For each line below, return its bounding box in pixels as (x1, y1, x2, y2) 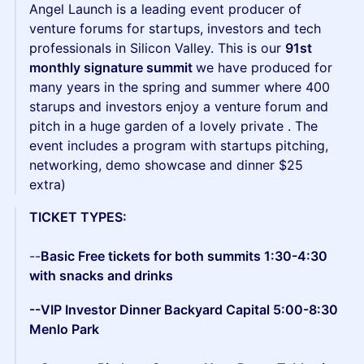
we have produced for (196, 59, 332, 76)
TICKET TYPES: (29, 209, 127, 225)
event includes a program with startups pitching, (29, 137, 328, 154)
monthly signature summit (29, 59, 196, 76)
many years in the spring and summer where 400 (29, 79, 330, 95)
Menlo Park (29, 321, 99, 337)
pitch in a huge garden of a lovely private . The (29, 118, 318, 134)
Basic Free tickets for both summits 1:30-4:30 (41, 248, 327, 264)
